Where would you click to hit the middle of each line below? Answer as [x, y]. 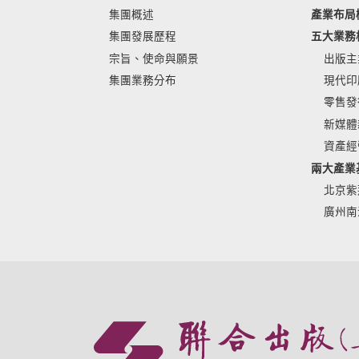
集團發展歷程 [143, 37]
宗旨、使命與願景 [154, 58]
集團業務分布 [143, 81]
